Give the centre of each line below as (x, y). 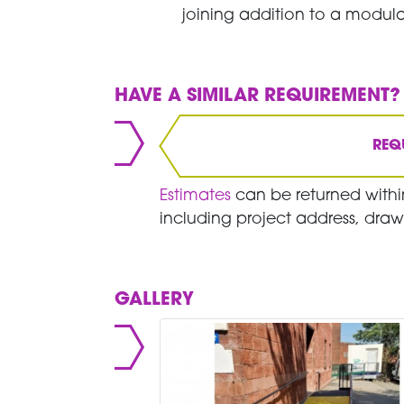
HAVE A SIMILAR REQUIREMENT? (258, 96)
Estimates (198, 196)
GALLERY (155, 300)
